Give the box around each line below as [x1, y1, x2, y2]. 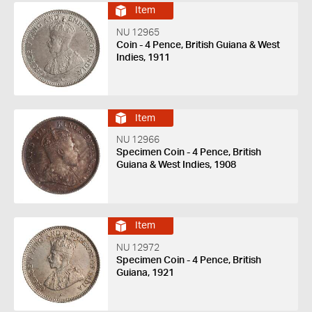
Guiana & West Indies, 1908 [116, 160, 236, 171]
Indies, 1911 [116, 52, 170, 63]
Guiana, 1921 [116, 267, 174, 278]
